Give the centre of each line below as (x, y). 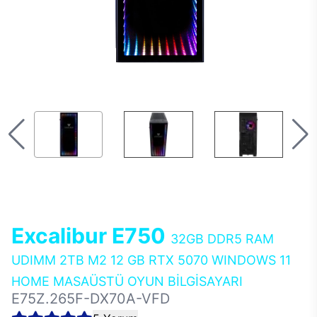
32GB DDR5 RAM (222, 239)
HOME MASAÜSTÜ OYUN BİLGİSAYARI (127, 281)
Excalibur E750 (91, 236)
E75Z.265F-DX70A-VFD (91, 299)
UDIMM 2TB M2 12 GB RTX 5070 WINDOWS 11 (151, 260)
